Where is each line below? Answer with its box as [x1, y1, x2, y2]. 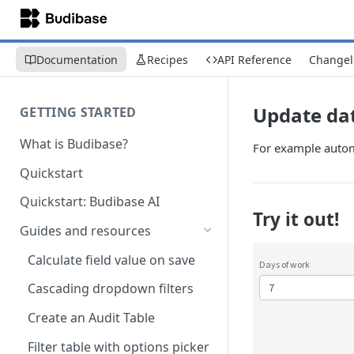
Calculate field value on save [28, 250, 195, 269]
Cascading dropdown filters [28, 280, 194, 298]
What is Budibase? [20, 134, 128, 153]
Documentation [36, 51, 118, 67]
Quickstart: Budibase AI [20, 193, 160, 211]
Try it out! [253, 207, 339, 232]
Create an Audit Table [28, 309, 155, 327]
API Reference [217, 51, 292, 67]
